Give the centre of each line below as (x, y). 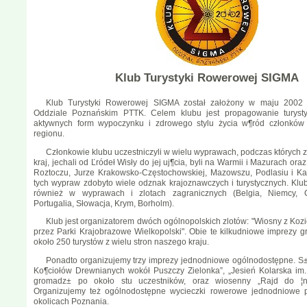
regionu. (49, 133)
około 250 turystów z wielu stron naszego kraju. (121, 242)
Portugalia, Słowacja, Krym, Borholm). (104, 203)
